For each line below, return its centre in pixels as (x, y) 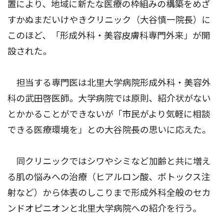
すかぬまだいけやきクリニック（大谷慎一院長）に (109, 20)
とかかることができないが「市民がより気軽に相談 (109, 114)
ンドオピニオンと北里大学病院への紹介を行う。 (104, 208)
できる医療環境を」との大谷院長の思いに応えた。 (109, 130)
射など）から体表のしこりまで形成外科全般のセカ (109, 193)
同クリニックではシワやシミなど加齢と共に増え (109, 161)
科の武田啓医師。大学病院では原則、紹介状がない (109, 98)
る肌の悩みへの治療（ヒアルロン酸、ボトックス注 (109, 177)
